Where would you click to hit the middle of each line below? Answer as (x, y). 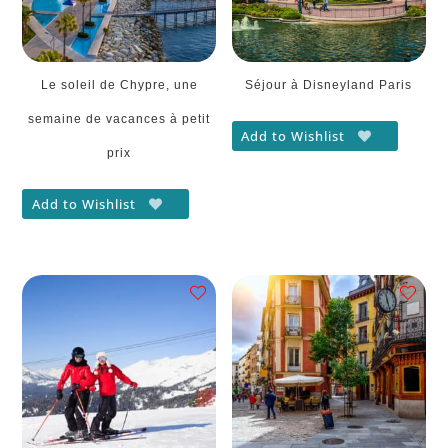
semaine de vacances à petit (119, 119)
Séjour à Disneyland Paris (329, 85)
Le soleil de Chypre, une (119, 85)
